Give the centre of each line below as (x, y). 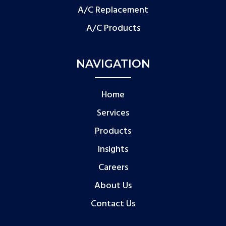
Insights (113, 149)
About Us (113, 186)
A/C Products (113, 28)
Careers (113, 167)
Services (113, 113)
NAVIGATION (113, 64)
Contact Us (113, 204)
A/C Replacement (113, 10)
